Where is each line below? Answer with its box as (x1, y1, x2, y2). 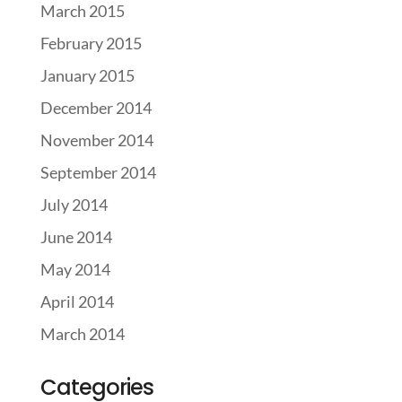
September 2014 (39, 162, 156, 182)
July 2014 (39, 195, 108, 214)
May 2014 (39, 259, 110, 279)
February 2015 (39, 33, 142, 53)
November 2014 (39, 130, 153, 150)
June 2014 (39, 227, 112, 247)
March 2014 (39, 324, 125, 344)
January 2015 (39, 66, 135, 85)
